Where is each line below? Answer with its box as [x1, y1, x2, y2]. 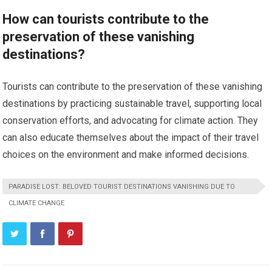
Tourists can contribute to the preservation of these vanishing [2, 81, 263, 93]
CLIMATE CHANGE [8, 199, 65, 208]
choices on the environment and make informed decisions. [2, 149, 250, 161]
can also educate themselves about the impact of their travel [2, 132, 259, 144]
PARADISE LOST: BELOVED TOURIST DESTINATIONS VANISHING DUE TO [8, 183, 236, 191]
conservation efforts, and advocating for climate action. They [2, 115, 259, 127]
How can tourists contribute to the [2, 12, 209, 27]
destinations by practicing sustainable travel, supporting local [2, 98, 262, 110]
